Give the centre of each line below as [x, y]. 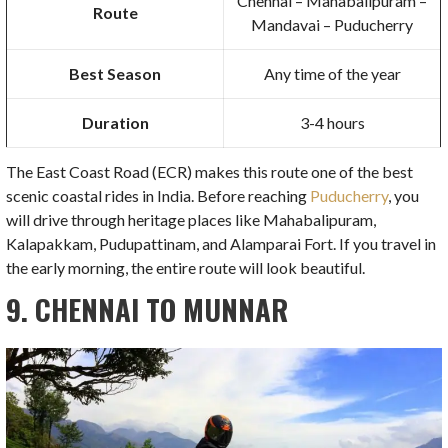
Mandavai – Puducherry [332, 25]
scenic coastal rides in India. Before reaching [158, 196]
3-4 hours [332, 123]
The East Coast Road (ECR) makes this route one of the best [210, 172]
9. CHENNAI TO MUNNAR [147, 309]
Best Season [115, 74]
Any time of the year [332, 74]
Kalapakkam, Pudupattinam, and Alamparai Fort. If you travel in [221, 244]
